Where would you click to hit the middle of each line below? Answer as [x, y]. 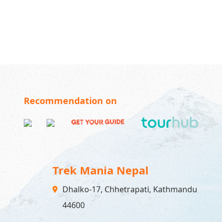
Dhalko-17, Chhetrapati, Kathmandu [130, 190]
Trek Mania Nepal [101, 170]
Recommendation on [70, 100]
